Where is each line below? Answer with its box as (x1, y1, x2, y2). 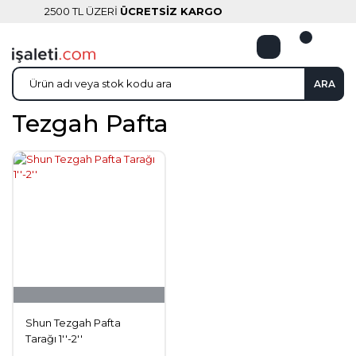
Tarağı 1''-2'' (25, 332, 83, 345)
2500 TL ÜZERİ (44, 5, 120, 17)
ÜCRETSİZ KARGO (120, 5, 222, 17)
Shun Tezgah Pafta (25, 316, 121, 329)
